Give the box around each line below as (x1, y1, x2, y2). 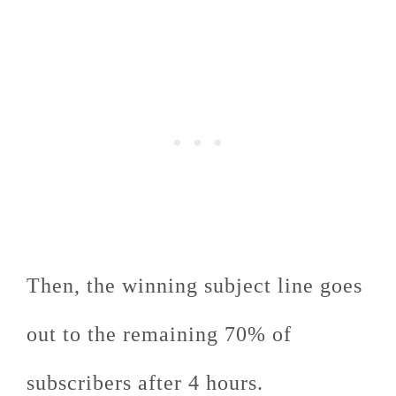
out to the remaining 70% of (27, 323, 292, 346)
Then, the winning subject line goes (27, 274, 362, 297)
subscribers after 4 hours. (27, 371, 263, 394)
